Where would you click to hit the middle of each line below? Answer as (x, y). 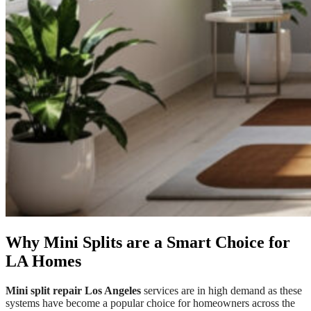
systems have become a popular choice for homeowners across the (150, 303)
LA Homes (43, 261)
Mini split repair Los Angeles (73, 290)
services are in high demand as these (221, 290)
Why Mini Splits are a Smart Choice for (148, 242)
